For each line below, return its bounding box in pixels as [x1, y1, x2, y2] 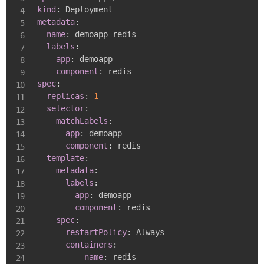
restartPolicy [65, 227, 127, 237]
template [47, 153, 85, 163]
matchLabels [56, 115, 108, 126]
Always [131, 227, 165, 237]
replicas [47, 91, 85, 101]
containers [65, 239, 113, 249]
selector [47, 103, 85, 113]
